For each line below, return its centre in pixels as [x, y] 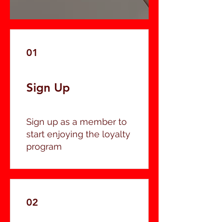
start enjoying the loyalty [78, 134]
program [44, 147]
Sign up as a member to [77, 122]
